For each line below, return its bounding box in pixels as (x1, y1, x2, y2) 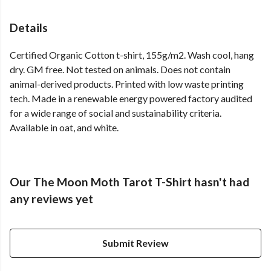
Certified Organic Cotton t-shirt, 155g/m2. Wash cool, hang (10, 49, 254, 61)
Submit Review (102, 237, 169, 249)
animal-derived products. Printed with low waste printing (10, 78, 244, 90)
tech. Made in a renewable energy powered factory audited (10, 93, 252, 105)
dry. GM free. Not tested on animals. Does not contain (10, 64, 230, 76)
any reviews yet (10, 192, 93, 206)
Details (10, 21, 48, 34)
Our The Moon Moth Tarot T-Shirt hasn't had (10, 175, 249, 189)
